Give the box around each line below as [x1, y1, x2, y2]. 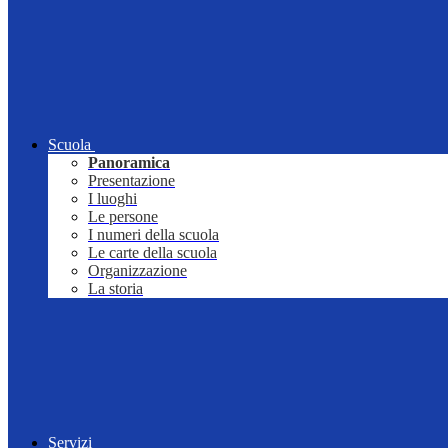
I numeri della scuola [88, 226, 219, 244]
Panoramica [88, 154, 170, 172]
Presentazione [88, 172, 175, 190]
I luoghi [88, 190, 137, 208]
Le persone [88, 208, 158, 226]
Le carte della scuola [88, 244, 217, 262]
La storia [88, 280, 143, 298]
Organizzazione [88, 262, 187, 280]
